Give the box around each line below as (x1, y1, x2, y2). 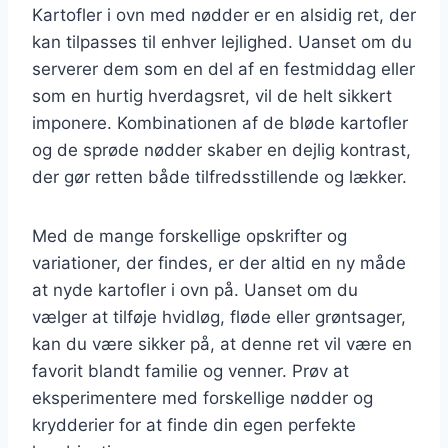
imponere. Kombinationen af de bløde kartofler (32, 112, 408, 133)
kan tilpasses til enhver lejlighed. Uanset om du (32, 31, 412, 52)
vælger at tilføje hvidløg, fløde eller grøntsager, (32, 306, 406, 327)
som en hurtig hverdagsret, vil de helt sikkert (32, 85, 392, 106)
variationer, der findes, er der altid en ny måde (32, 252, 406, 273)
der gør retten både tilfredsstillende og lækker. (32, 166, 407, 187)
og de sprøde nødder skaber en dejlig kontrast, (32, 139, 411, 160)
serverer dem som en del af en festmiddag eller (32, 58, 415, 79)
